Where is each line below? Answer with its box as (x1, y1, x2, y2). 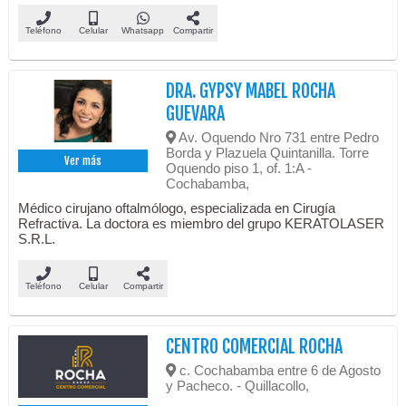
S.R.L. (18, 230, 56, 246)
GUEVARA (166, 101, 226, 125)
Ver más (64, 153, 102, 168)
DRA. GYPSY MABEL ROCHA (166, 79, 336, 102)
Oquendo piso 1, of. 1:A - (166, 159, 313, 176)
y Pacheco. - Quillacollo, (166, 377, 310, 393)
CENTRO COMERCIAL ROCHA (166, 334, 343, 358)
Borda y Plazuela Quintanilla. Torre (166, 144, 370, 160)
